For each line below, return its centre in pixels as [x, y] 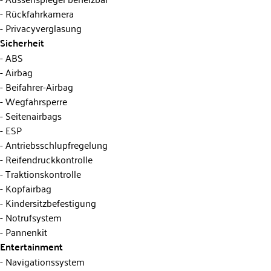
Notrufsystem [32, 217]
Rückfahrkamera [38, 13]
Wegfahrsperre [35, 101]
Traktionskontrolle [42, 173]
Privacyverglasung [42, 28]
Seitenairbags [32, 115]
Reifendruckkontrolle [48, 159]
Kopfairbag [27, 188]
